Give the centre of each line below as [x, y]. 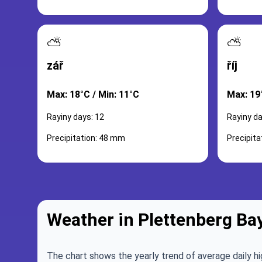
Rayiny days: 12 [75, 117]
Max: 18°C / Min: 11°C [93, 94]
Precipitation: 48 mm [86, 138]
